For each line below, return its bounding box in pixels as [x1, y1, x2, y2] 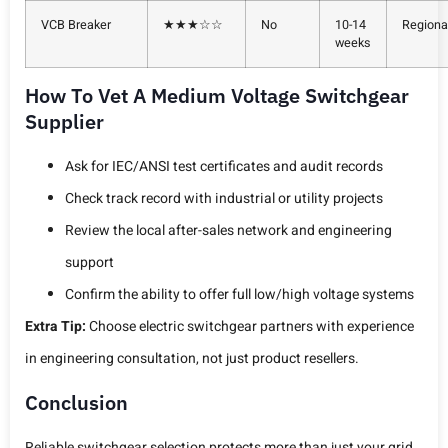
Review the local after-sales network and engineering [65, 220, 392, 242]
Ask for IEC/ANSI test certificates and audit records [65, 156, 383, 178]
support [65, 252, 114, 274]
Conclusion [25, 388, 128, 416]
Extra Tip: [25, 316, 86, 338]
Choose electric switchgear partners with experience [86, 316, 414, 338]
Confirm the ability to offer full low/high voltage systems [65, 284, 414, 306]
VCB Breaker [41, 16, 111, 35]
